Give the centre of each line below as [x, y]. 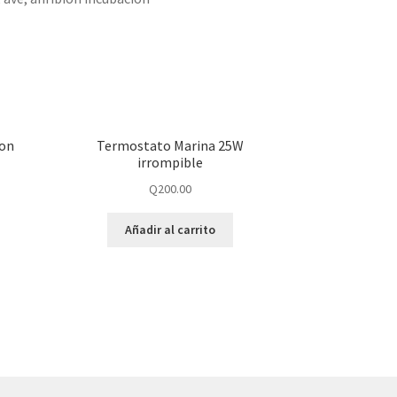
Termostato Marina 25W [171, 145]
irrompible [171, 162]
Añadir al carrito [171, 230]
